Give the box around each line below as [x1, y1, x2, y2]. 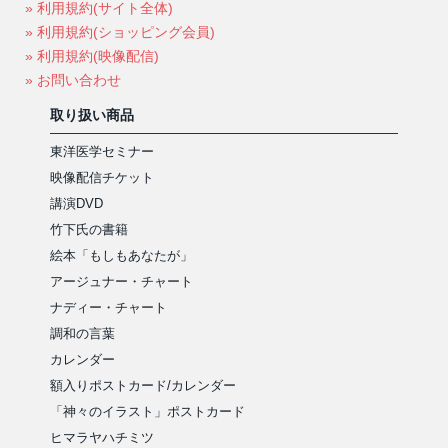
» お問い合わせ [25, 72, 121, 89]
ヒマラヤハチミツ [50, 430, 154, 446]
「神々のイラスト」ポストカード [50, 404, 245, 420]
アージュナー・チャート [50, 274, 193, 290]
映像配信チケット [50, 170, 154, 186]
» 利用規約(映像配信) [25, 48, 159, 65]
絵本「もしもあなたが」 [50, 248, 193, 264]
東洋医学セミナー [50, 144, 154, 160]
